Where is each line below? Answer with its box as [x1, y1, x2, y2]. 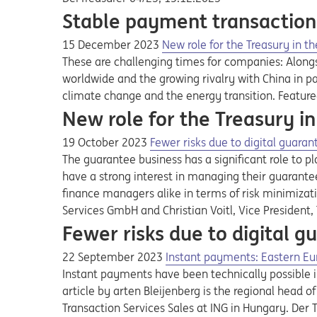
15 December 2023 [62, 38, 162, 52]
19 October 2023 [62, 135, 150, 149]
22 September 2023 [62, 250, 166, 264]
